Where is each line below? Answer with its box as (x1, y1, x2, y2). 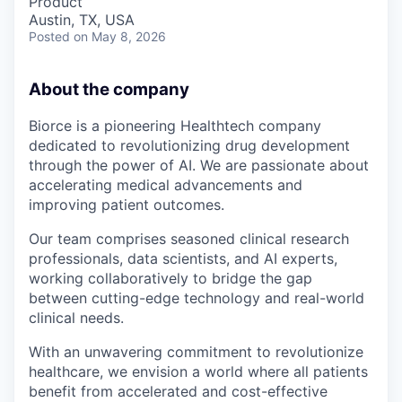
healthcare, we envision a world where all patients (29, 363, 368, 381)
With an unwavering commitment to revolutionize (29, 343, 363, 362)
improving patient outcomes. (29, 196, 224, 214)
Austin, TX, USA (29, 10, 135, 29)
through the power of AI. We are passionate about (29, 156, 369, 175)
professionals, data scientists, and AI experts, (29, 249, 337, 268)
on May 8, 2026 (74, 28, 166, 44)
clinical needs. (29, 309, 124, 328)
